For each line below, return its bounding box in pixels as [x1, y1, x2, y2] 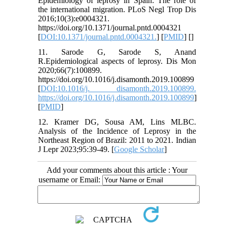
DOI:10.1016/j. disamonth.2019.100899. [41, 84, 196, 93]
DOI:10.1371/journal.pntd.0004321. [41, 32, 157, 41]
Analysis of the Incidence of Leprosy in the [38, 126, 196, 135]
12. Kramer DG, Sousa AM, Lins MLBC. [38, 117, 196, 126]
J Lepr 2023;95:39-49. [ [38, 144, 115, 154]
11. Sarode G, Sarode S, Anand [38, 47, 196, 56]
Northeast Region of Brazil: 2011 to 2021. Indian [38, 135, 196, 144]
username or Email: [38, 175, 102, 184]
